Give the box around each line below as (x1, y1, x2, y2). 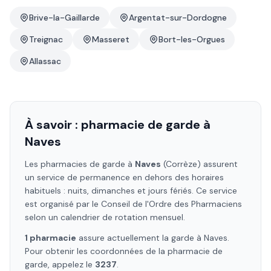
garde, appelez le (25, 259, 95, 270)
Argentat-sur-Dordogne (129, 12, 227, 23)
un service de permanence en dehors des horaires (25, 172, 224, 183)
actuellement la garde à (105, 232, 204, 243)
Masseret (92, 34, 129, 45)
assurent (201, 158, 238, 169)
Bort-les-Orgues (158, 34, 225, 45)
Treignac (29, 34, 63, 45)
